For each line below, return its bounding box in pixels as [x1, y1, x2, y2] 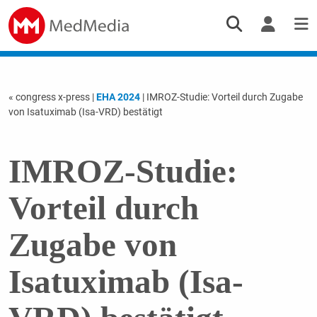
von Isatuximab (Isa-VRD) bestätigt [8, 105, 163, 117]
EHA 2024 [96, 91, 140, 103]
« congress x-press [8, 91, 92, 103]
